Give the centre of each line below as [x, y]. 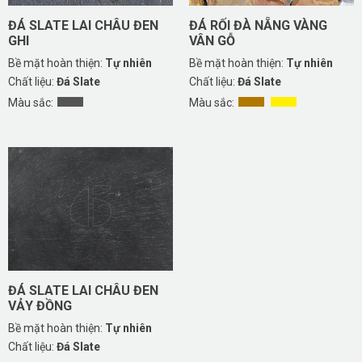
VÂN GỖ [212, 41]
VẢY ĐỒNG [40, 306]
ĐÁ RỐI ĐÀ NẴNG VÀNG [258, 26]
